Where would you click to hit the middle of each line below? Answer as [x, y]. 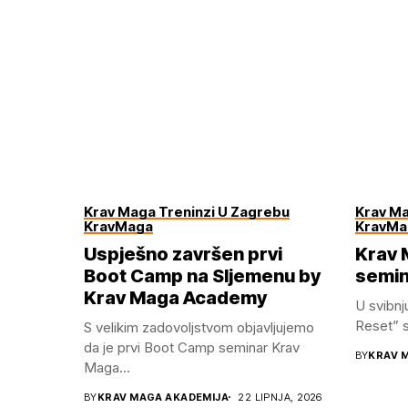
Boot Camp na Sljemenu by [202, 275]
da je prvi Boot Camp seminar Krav [192, 347]
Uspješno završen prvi [183, 254]
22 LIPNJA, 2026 [280, 397]
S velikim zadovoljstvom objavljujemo [199, 327]
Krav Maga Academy [175, 297]
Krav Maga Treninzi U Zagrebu [187, 211]
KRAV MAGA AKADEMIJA [163, 397]
